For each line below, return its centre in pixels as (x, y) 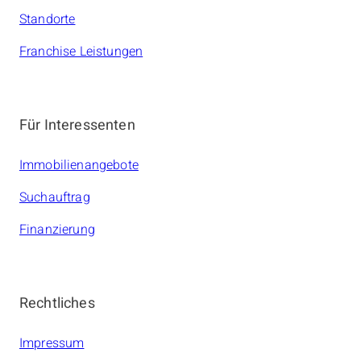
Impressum (52, 344)
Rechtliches (57, 304)
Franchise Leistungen (81, 52)
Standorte (48, 20)
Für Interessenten (77, 126)
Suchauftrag (55, 198)
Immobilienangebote (79, 166)
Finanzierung (57, 230)
